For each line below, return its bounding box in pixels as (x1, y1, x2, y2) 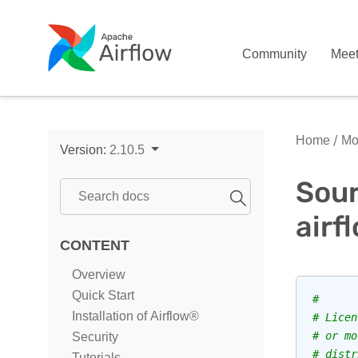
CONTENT (60, 237, 129, 253)
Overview (72, 267, 125, 282)
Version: (60, 142, 109, 157)
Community (242, 46, 308, 62)
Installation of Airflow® (72, 308, 199, 324)
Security (72, 329, 118, 344)
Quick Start (72, 288, 134, 303)
